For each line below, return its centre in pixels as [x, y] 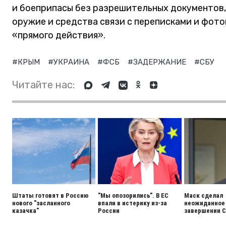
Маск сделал [203, 195]
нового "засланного [41, 203]
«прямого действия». [59, 35]
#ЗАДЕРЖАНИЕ [158, 62]
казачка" [25, 211]
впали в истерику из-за [133, 203]
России [109, 211]
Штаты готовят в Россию [50, 195]
